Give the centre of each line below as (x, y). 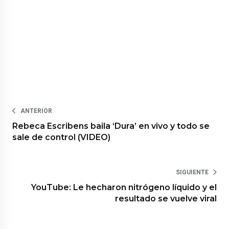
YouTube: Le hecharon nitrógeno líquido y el (124, 187)
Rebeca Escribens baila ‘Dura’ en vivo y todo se (111, 126)
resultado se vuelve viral (166, 198)
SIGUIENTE (192, 172)
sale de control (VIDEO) (62, 137)
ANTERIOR (37, 111)
